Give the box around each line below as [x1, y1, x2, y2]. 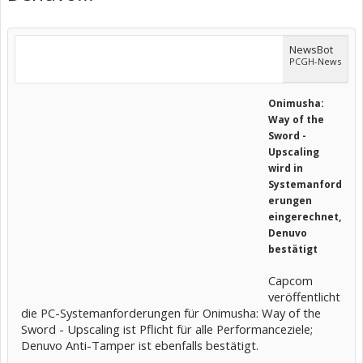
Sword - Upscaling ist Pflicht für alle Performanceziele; [21, 321, 313, 337]
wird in [268, 161, 303, 175]
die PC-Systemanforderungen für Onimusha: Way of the [21, 305, 321, 321]
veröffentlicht [268, 288, 340, 305]
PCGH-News [289, 55, 341, 67]
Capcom [268, 272, 313, 288]
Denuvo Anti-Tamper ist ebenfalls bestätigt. [21, 337, 258, 353]
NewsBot [289, 42, 333, 57]
